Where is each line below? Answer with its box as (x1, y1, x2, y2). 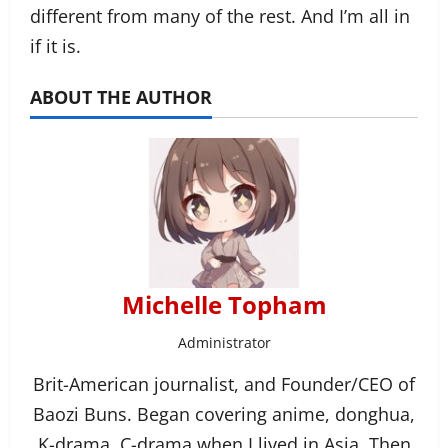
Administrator (177, 332, 271, 352)
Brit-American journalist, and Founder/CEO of (33, 371, 415, 396)
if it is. (30, 33, 81, 58)
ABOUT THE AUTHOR (30, 84, 212, 109)
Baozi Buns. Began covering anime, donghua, (33, 401, 415, 426)
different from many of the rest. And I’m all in (30, 3, 410, 28)
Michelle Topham (121, 287, 327, 321)
